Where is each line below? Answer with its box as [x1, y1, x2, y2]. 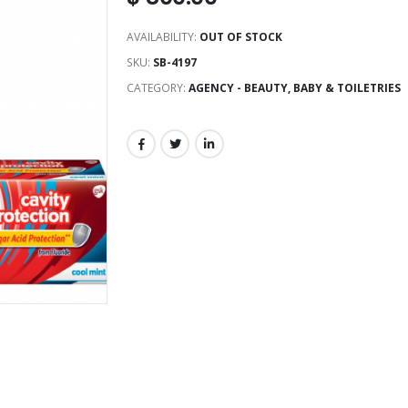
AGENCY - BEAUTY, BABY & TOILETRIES [189, 80, 401, 97]
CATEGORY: [127, 80, 189, 97]
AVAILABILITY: [127, 29, 199, 46]
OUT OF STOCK [199, 29, 282, 46]
